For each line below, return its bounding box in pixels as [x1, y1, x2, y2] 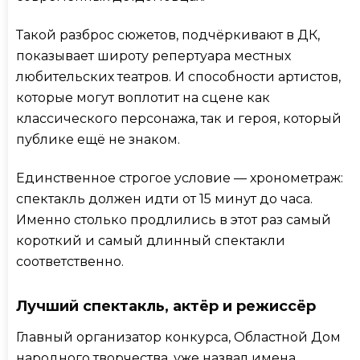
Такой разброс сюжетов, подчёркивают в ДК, [16, 27, 320, 43]
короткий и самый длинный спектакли [16, 233, 285, 249]
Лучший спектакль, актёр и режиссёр [16, 297, 320, 316]
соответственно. [16, 254, 127, 270]
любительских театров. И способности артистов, [16, 69, 341, 85]
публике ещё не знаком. [16, 132, 183, 148]
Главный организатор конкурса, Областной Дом [16, 329, 341, 346]
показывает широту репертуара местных [16, 48, 291, 64]
